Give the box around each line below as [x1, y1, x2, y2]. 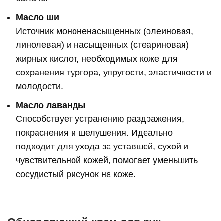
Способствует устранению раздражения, [16, 114, 184, 124]
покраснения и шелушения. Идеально [16, 128, 173, 138]
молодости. [16, 81, 64, 92]
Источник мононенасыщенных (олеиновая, [16, 26, 194, 37]
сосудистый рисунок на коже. [16, 169, 136, 180]
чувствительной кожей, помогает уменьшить [16, 155, 198, 166]
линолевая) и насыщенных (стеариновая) [16, 40, 189, 50]
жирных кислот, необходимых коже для [16, 54, 178, 64]
